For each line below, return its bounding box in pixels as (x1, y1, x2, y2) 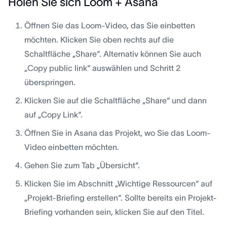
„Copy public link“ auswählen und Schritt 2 (24, 63, 180, 73)
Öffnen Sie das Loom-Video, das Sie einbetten (24, 21, 195, 30)
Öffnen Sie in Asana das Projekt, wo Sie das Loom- (24, 128, 211, 138)
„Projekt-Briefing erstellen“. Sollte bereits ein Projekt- (24, 193, 217, 203)
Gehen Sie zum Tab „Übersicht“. (24, 161, 140, 170)
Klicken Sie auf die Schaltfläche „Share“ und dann (24, 96, 207, 105)
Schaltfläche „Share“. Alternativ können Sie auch (24, 49, 201, 59)
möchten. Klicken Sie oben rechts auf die (24, 35, 174, 45)
